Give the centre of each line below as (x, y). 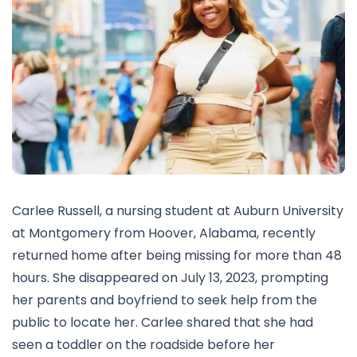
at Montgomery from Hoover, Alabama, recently (164, 233)
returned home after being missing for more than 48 (177, 255)
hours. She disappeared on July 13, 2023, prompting (170, 277)
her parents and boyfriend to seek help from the (165, 300)
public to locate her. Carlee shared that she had (163, 322)
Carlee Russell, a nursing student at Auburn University (178, 210)
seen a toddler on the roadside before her (143, 344)
